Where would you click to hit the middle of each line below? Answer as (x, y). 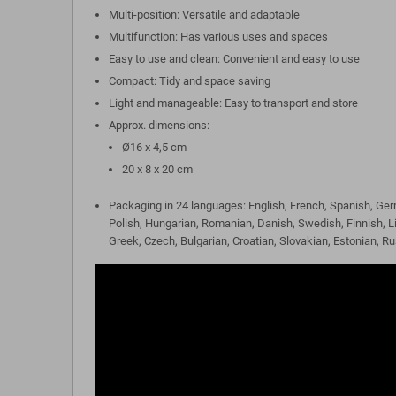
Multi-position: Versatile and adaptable (204, 15)
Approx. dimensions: (159, 125)
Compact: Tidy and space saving (190, 81)
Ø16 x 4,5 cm (154, 147)
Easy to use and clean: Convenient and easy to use (234, 59)
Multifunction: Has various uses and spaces (218, 37)
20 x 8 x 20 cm (157, 169)
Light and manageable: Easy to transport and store (233, 103)
